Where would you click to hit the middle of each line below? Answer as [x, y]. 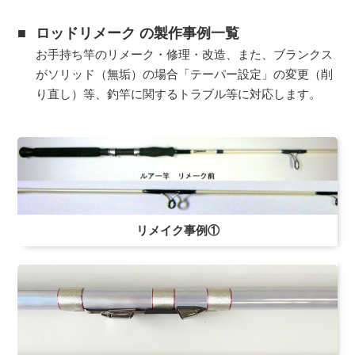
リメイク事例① [177, 230]
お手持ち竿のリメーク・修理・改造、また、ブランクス [184, 54]
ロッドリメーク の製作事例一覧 [137, 33]
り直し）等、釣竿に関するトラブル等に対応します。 [178, 94]
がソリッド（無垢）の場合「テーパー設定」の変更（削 [184, 74]
